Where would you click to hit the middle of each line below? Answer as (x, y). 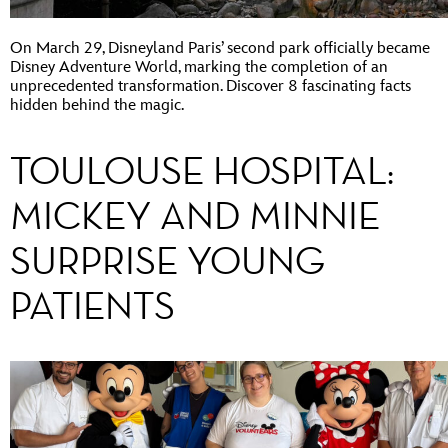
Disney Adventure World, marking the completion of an (199, 67)
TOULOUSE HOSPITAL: (202, 170)
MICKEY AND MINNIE (195, 215)
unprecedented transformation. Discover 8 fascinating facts (210, 86)
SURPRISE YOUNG (168, 260)
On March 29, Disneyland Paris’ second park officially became (220, 48)
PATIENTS (92, 305)
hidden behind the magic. (97, 105)
